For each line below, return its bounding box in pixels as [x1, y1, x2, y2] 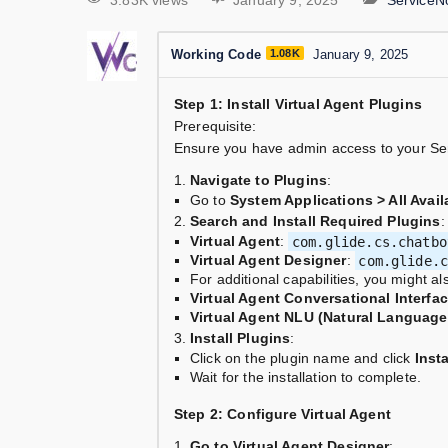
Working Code [171, 47, 261, 63]
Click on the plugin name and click [190, 350, 415, 367]
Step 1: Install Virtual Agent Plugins [174, 96, 422, 113]
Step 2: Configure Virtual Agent [174, 406, 391, 423]
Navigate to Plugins [190, 172, 328, 189]
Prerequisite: [174, 118, 257, 135]
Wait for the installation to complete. [190, 369, 422, 386]
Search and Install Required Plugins [190, 213, 441, 230]
